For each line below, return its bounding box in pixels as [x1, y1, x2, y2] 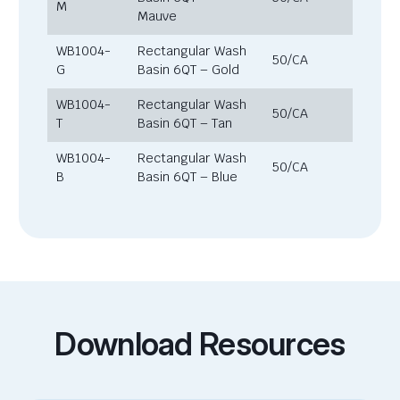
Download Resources [54, 324, 346, 364]
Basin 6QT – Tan [137, 115, 236, 132]
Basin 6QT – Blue [137, 169, 241, 186]
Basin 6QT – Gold [137, 62, 243, 79]
